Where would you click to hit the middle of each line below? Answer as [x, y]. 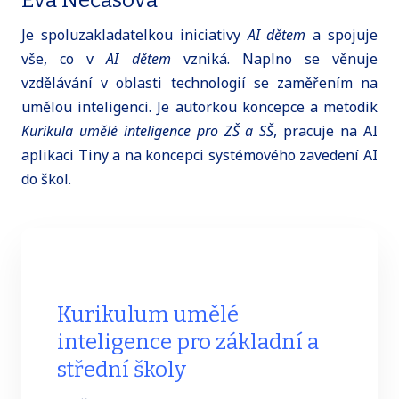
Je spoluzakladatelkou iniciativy [134, 35]
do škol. [46, 179]
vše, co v [64, 59]
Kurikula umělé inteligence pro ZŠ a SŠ [148, 131]
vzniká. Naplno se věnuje [274, 59]
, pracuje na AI [326, 131]
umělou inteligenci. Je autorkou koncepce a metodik [199, 107]
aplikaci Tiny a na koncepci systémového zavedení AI [199, 155]
